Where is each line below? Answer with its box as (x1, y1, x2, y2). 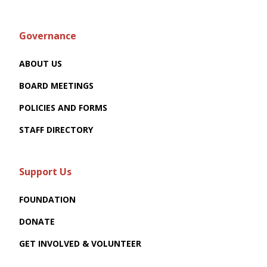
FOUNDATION (19, 194, 76, 206)
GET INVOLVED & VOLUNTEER (19, 238, 141, 250)
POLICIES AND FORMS (19, 102, 107, 114)
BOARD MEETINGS (19, 80, 94, 92)
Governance (19, 29, 76, 43)
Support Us (19, 165, 72, 179)
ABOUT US (19, 58, 62, 70)
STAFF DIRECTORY (19, 124, 93, 136)
